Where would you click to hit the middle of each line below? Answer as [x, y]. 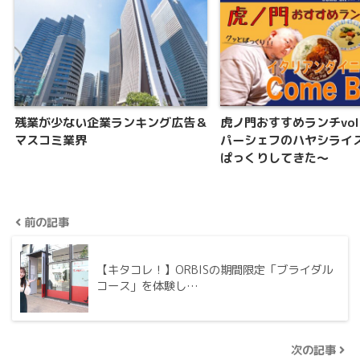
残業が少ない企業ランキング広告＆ [111, 122]
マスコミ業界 [51, 140]
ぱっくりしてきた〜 [274, 157]
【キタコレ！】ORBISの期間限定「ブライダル [215, 270]
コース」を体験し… [147, 286]
